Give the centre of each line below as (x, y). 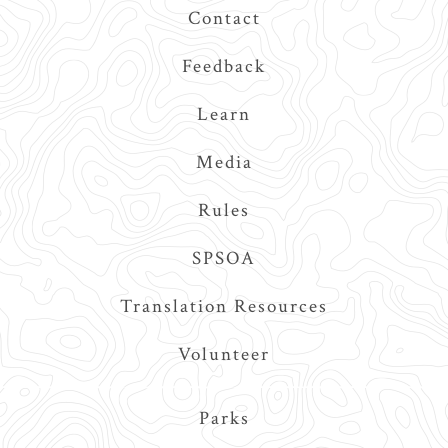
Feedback (224, 66)
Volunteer (224, 354)
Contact (224, 18)
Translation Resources (224, 306)
